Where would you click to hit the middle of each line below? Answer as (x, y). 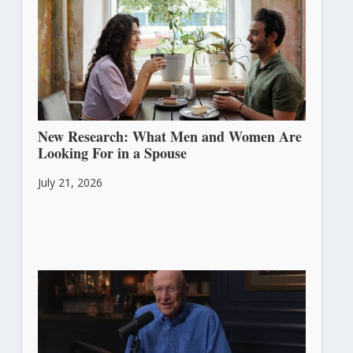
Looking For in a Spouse (112, 153)
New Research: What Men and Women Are (169, 137)
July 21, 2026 (70, 183)
